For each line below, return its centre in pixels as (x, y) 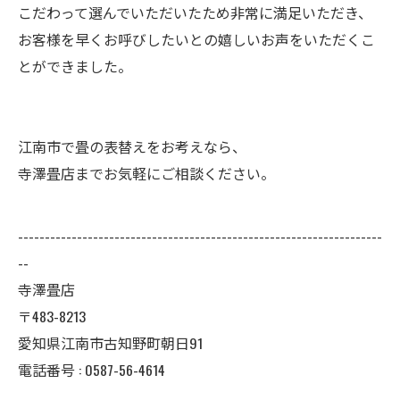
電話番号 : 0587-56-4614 (92, 369)
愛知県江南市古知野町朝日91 (110, 342)
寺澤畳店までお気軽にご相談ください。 (146, 173)
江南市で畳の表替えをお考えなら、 (132, 146)
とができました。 (75, 66)
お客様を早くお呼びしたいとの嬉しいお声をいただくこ (196, 39)
